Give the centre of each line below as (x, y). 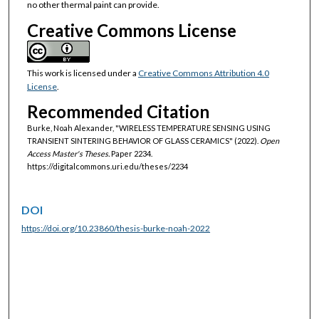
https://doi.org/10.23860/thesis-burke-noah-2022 (116, 228)
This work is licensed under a (82, 73)
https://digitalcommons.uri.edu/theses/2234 (107, 166)
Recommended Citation (118, 111)
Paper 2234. (131, 153)
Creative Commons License (131, 30)
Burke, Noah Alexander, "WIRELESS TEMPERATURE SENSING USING (148, 127)
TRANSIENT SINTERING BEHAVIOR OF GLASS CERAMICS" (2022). (143, 140)
